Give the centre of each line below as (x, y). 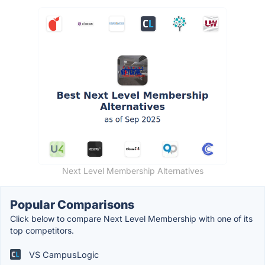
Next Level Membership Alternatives (132, 170)
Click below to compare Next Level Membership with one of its (131, 218)
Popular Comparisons (72, 204)
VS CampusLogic (63, 254)
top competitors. (42, 230)
